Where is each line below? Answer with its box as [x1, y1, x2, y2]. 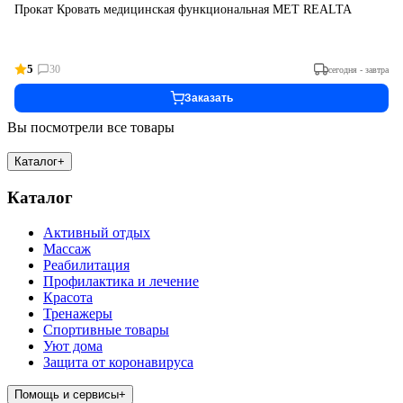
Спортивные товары [43, 321, 169, 337]
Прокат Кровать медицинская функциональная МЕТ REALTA [14, 3, 352, 17]
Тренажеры [43, 305, 112, 321]
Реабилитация [43, 256, 130, 273]
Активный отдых [43, 224, 150, 240]
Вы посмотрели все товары [7, 120, 175, 136]
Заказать [184, 92, 233, 105]
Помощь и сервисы [14, 387, 119, 401]
